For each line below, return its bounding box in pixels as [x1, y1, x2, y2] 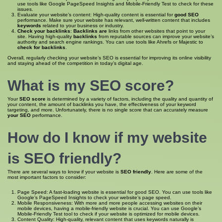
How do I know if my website [7, 129, 207, 146]
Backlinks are [73, 28, 107, 34]
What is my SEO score [7, 77, 165, 94]
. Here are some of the [151, 169, 203, 174]
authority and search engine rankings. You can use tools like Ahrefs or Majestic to [17, 39, 203, 45]
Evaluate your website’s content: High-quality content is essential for [17, 12, 174, 17]
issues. [17, 6, 33, 12]
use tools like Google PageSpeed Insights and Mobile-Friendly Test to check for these [17, 1, 214, 6]
